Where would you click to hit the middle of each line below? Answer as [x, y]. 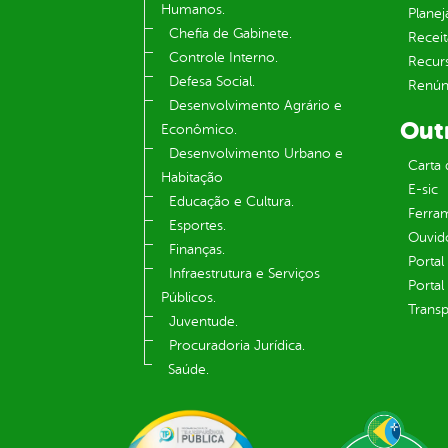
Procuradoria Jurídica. [237, 346]
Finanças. [197, 250]
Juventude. [203, 322]
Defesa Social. [212, 82]
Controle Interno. [223, 58]
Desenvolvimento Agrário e [255, 106]
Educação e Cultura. [231, 202]
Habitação [192, 178]
